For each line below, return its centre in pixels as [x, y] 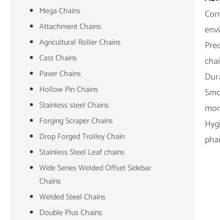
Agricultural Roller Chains [80, 42]
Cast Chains [58, 58]
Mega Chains [60, 11]
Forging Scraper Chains [76, 121]
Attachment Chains [70, 27]
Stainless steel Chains [74, 105]
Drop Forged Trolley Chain [82, 137]
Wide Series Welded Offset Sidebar [95, 168]
